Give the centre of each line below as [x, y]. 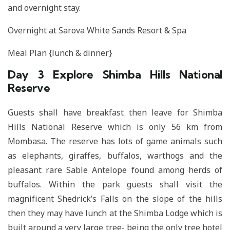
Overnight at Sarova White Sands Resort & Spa [97, 30]
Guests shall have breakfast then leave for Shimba [115, 112]
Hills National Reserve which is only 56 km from [115, 127]
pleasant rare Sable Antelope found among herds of [115, 170]
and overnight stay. [44, 7]
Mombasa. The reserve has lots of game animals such [115, 141]
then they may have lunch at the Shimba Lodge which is [115, 213]
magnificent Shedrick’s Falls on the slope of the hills [115, 198]
